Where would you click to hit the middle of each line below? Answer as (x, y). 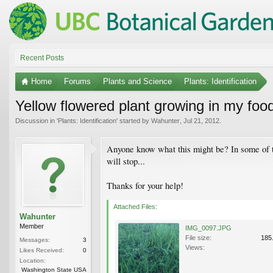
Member (32, 226)
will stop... (126, 161)
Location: (33, 260)
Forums (77, 81)
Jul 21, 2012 (201, 120)
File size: (198, 237)
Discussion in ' (37, 120)
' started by (134, 120)
